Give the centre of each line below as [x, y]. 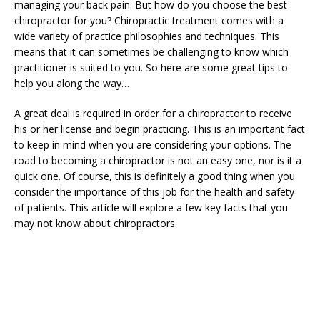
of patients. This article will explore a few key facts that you [151, 207]
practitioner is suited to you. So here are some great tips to [151, 67]
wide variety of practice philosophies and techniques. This [147, 36]
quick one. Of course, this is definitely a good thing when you [155, 176]
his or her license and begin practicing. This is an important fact [160, 129]
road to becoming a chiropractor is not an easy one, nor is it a [158, 160]
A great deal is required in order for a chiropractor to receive [153, 113]
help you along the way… [72, 83]
